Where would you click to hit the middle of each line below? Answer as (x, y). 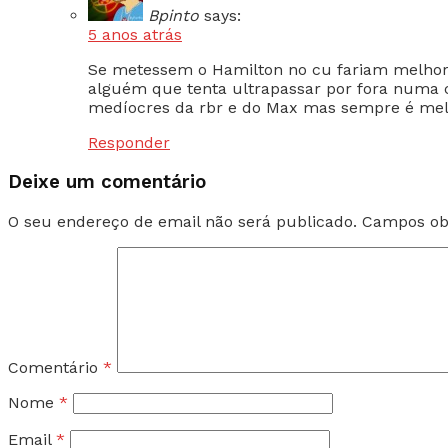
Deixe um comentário (107, 182)
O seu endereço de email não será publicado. (182, 221)
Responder (129, 143)
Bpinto (173, 16)
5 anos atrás (135, 35)
